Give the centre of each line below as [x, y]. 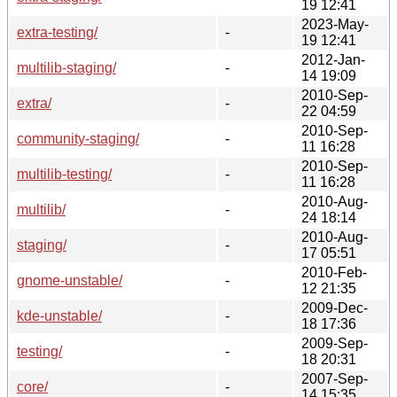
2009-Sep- [335, 343]
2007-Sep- [335, 378]
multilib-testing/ [64, 174]
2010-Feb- [334, 272]
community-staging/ [78, 138]
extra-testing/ [57, 32]
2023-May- [335, 24]
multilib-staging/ [66, 67]
